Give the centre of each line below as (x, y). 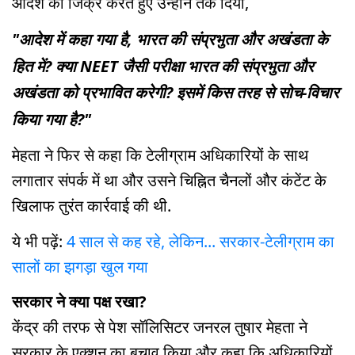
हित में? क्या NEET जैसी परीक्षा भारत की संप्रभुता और (163, 66)
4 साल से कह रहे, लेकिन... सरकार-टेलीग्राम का (198, 241)
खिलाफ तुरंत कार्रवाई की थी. (92, 205)
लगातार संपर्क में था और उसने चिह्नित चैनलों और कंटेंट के (169, 180)
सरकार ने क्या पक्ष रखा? (79, 302)
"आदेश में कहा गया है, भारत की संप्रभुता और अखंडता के (170, 40)
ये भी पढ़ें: (37, 241)
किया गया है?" (52, 120)
